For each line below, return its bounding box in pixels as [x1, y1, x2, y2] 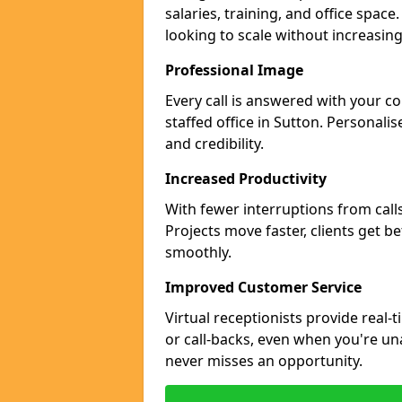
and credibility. [165, 134, 264, 153]
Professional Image [165, 60, 303, 80]
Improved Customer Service [165, 277, 362, 297]
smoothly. [165, 242, 232, 262]
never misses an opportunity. [165, 351, 363, 371]
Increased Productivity [165, 169, 327, 188]
